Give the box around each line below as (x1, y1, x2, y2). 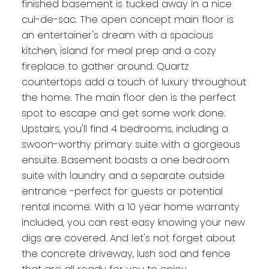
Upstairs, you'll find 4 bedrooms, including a (21, 122, 228, 136)
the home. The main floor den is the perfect (21, 91, 236, 105)
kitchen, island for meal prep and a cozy (21, 44, 216, 58)
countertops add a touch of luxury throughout (21, 75, 246, 89)
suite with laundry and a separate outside (21, 169, 225, 183)
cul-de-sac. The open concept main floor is (21, 13, 234, 27)
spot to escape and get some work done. (21, 106, 225, 121)
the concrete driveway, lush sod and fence (21, 247, 231, 261)
